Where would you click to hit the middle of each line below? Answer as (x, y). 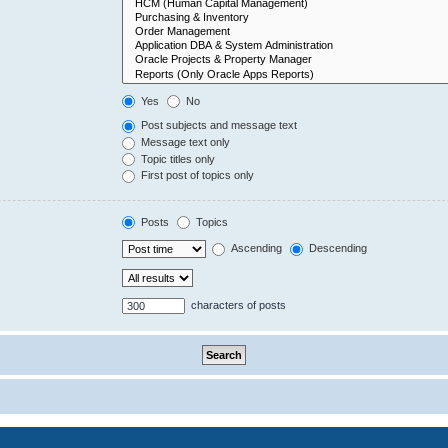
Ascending (255, 248)
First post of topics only (196, 175)
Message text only (184, 141)
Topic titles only (177, 158)
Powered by (126, 433)
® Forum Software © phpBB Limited (269, 433)
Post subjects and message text (218, 125)
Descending (337, 248)
